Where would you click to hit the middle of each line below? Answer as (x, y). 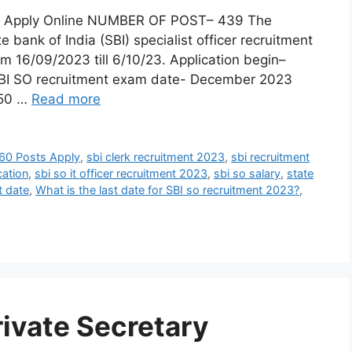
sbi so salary (247, 174)
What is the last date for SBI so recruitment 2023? (167, 190)
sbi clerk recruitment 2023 (156, 157)
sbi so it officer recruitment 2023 (121, 174)
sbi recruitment (271, 157)
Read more (66, 99)
